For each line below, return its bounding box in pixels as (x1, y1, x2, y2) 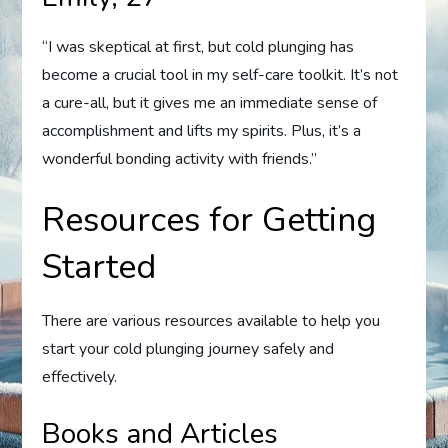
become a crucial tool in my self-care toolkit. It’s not (42, 63, 399, 86)
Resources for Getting (42, 196, 377, 243)
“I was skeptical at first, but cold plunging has (42, 35, 355, 58)
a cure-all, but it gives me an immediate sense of (42, 91, 378, 114)
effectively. (42, 365, 118, 388)
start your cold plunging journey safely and (42, 337, 335, 360)
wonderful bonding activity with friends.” (42, 147, 318, 170)
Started (42, 243, 157, 290)
